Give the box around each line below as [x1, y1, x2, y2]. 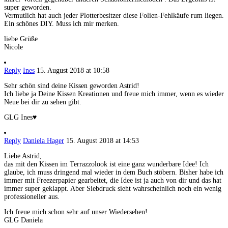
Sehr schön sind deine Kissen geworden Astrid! [4, 81, 139, 90]
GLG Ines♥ [4, 113, 37, 121]
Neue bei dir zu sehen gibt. [4, 98, 81, 106]
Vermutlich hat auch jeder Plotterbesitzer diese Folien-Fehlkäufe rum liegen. [4, 11, 224, 19]
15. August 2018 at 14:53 [66, 136, 139, 145]
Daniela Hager [23, 136, 64, 145]
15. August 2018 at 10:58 [37, 66, 109, 74]
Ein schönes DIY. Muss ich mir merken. [4, 19, 119, 27]
